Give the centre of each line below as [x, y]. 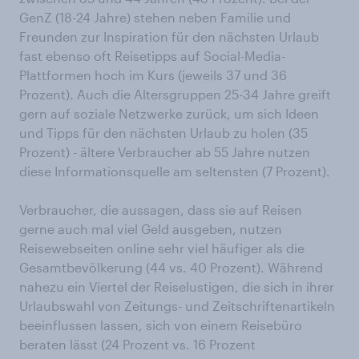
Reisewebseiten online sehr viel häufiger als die [162, 248]
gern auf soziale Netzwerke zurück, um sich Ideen [169, 114]
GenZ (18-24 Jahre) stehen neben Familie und [155, 18]
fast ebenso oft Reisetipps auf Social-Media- [152, 56]
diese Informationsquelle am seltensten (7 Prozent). [175, 171]
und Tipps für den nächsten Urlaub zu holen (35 [163, 133]
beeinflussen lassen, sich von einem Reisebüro [161, 325]
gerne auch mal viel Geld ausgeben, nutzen [151, 229]
